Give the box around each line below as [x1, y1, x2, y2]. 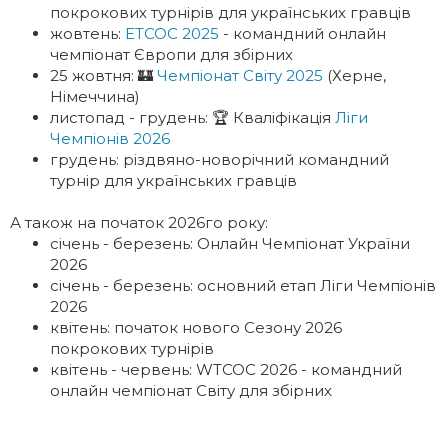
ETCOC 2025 [125, 24, 219, 43]
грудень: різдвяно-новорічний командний [50, 150, 389, 169]
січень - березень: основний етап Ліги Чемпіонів [50, 276, 436, 295]
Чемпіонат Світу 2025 [157, 66, 323, 85]
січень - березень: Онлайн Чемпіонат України [50, 234, 410, 253]
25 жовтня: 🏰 [50, 66, 157, 85]
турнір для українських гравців [50, 171, 297, 190]
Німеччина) [50, 87, 140, 106]
